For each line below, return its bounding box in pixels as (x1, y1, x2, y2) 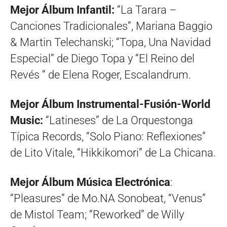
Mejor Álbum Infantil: (10, 4, 117, 17)
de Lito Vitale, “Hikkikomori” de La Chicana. (10, 146, 216, 160)
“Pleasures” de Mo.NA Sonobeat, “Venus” (10, 192, 206, 205)
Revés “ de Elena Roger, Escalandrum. (10, 68, 191, 82)
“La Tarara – (117, 4, 176, 17)
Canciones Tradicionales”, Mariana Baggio (10, 20, 212, 33)
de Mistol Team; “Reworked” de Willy (10, 208, 184, 221)
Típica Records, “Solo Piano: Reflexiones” (10, 130, 206, 143)
